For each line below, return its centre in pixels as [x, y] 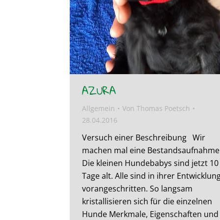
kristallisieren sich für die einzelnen [147, 202]
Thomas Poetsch [163, 109]
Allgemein [98, 109]
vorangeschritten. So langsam [137, 189]
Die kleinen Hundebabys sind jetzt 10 [150, 163]
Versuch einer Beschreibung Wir [144, 138]
